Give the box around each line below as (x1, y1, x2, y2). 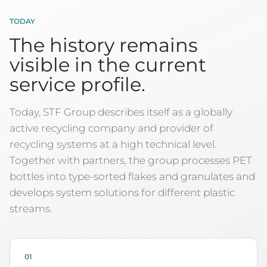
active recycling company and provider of (10, 122, 213, 134)
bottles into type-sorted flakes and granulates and (10, 170, 255, 182)
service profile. (10, 73, 145, 96)
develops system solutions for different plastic (10, 186, 235, 198)
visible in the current (10, 53, 206, 76)
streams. (10, 202, 52, 215)
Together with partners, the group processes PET (10, 154, 252, 166)
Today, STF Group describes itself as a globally (10, 105, 232, 118)
